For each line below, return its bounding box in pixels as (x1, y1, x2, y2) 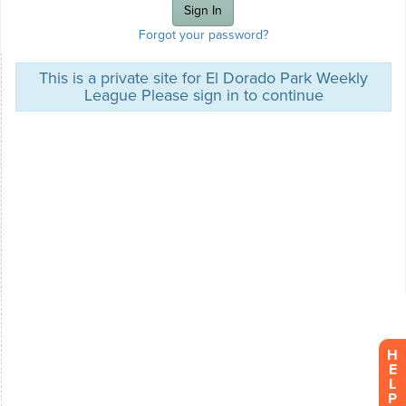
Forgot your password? (138, 27, 268, 43)
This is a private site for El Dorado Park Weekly (39, 68, 368, 89)
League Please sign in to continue (83, 85, 324, 106)
